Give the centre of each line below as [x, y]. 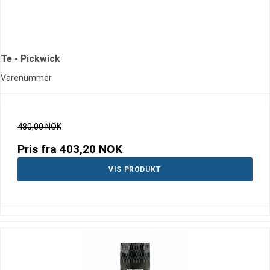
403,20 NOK [91, 149]
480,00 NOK [39, 127]
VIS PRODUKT [135, 170]
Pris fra [39, 149]
